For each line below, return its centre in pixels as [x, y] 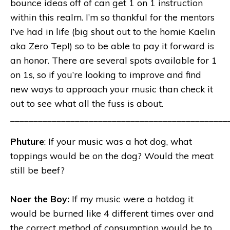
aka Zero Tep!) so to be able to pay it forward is [112, 46]
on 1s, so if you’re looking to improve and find [106, 75]
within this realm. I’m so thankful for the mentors [112, 17]
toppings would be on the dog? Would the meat [112, 155]
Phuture [27, 141]
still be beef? [37, 170]
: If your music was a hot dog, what [118, 141]
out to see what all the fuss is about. [87, 103]
